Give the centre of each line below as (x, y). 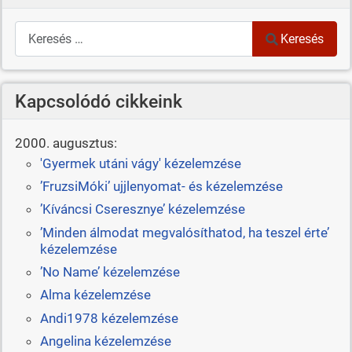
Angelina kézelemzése (105, 341)
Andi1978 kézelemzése (109, 318)
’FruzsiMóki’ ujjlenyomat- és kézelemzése (161, 186)
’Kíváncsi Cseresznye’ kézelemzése (142, 209)
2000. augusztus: (66, 143)
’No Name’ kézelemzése (110, 272)
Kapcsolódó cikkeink (98, 102)
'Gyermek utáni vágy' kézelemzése (140, 163)
